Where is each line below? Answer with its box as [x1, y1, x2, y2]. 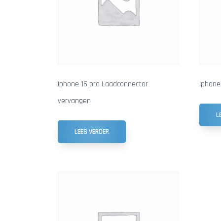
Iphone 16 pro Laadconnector [58, 78, 148, 89]
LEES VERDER [74, 127, 109, 136]
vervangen [58, 95, 91, 106]
